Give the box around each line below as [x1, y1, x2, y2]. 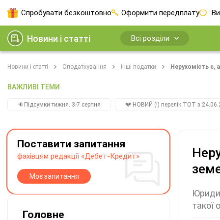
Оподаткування [62, 63, 107, 70]
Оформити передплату [121, 8, 199, 17]
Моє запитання [29, 172, 79, 180]
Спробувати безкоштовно [21, 8, 111, 17]
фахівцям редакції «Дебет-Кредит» [17, 152, 139, 161]
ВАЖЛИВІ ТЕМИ [7, 83, 60, 91]
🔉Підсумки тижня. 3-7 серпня [18, 101, 101, 108]
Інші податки [121, 63, 156, 70]
